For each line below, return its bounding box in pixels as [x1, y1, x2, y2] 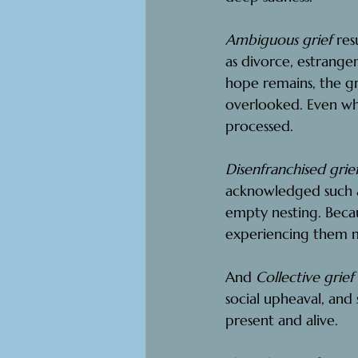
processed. [225, 116, 293, 135]
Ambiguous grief [225, 30, 332, 49]
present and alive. [225, 310, 338, 329]
